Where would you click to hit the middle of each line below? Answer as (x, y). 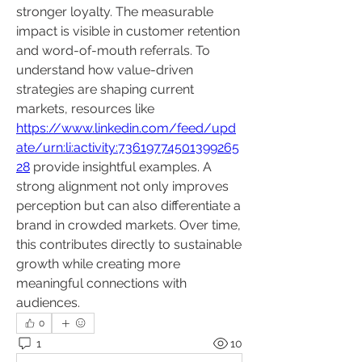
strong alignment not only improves (122, 186)
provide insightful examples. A (121, 167)
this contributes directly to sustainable (129, 244)
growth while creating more (98, 264)
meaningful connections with (101, 283)
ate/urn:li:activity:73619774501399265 (128, 147)
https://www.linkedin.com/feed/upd (126, 128)
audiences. (48, 303)
